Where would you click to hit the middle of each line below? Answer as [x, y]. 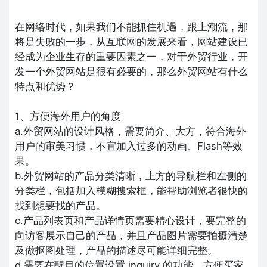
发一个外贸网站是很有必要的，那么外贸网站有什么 [131, 71]
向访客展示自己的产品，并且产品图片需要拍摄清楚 [131, 235]
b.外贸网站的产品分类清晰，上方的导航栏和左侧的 [131, 176]
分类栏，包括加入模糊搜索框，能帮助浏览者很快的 [131, 190]
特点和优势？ [45, 86]
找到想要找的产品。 [60, 205]
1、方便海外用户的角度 [68, 116]
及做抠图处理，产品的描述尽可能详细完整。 [116, 250]
